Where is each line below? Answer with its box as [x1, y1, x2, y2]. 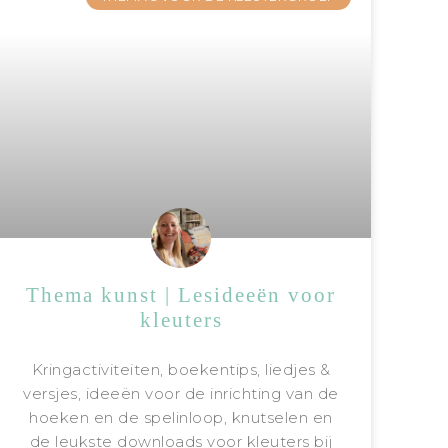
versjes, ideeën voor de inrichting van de [23, 384, 339, 404]
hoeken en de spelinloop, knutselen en [29, 408, 333, 428]
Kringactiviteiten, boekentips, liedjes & [31, 360, 331, 380]
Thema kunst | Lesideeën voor [26, 283, 337, 308]
